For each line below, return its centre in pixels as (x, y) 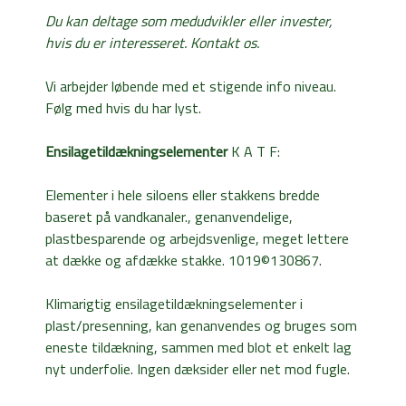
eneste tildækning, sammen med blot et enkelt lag (198, 347)
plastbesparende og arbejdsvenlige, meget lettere (197, 238)
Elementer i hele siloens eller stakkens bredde (183, 194)
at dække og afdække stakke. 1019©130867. (184, 260)
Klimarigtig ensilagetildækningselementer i (174, 303)
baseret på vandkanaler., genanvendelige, (169, 216)
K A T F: (254, 151)
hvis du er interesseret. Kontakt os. (152, 42)
